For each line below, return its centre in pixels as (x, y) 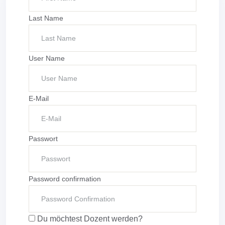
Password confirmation (65, 179)
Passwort (43, 139)
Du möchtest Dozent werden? (89, 219)
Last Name (46, 18)
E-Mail (39, 98)
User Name (47, 58)
